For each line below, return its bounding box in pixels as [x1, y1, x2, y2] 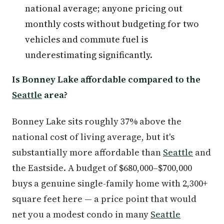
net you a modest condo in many [12, 208, 150, 220]
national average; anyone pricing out [25, 2, 182, 14]
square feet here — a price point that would [12, 192, 196, 205]
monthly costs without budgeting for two [25, 17, 199, 30]
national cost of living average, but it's [12, 130, 174, 143]
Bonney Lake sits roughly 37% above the [12, 115, 181, 127]
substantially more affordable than [12, 146, 163, 158]
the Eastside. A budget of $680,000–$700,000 [12, 161, 192, 174]
